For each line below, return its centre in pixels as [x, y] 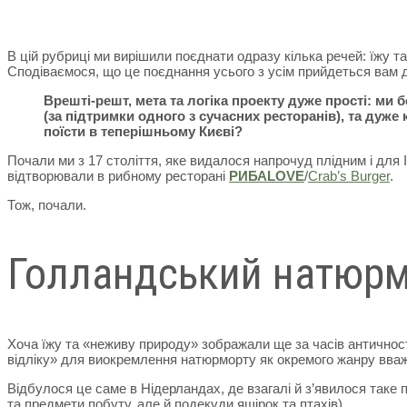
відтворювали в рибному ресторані [118, 175]
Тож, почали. [47, 204]
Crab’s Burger [349, 175]
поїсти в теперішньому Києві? [143, 131]
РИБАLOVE [267, 175]
